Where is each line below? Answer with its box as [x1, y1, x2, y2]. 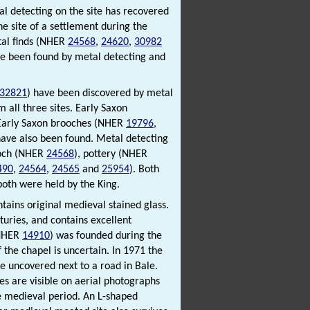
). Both [129, 164, 159, 176]
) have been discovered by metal [27, 88, 173, 100]
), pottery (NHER [74, 149, 147, 161]
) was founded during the [50, 230, 162, 242]
